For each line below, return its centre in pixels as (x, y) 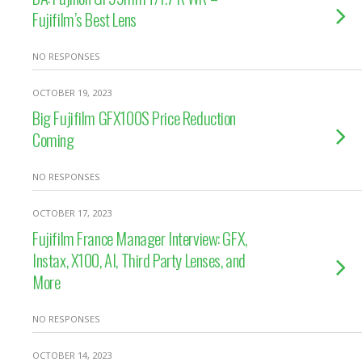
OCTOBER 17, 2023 (72, 213)
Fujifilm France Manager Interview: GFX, (140, 238)
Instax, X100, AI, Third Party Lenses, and (139, 260)
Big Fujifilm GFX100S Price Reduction (135, 118)
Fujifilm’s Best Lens (84, 19)
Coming (53, 139)
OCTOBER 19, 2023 (72, 93)
